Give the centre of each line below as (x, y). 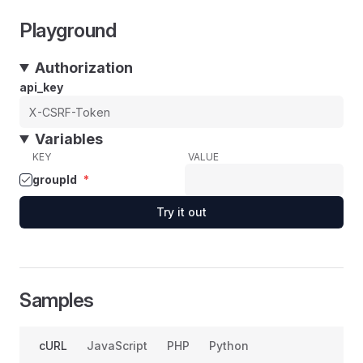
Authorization (84, 68)
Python (229, 346)
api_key (41, 87)
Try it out (181, 212)
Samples (57, 300)
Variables (69, 139)
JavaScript (117, 346)
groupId (55, 179)
